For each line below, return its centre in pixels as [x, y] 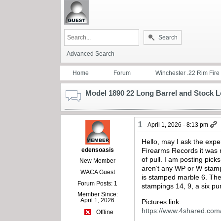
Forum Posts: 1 [98, 183]
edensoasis [97, 150]
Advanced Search [91, 54]
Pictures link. [162, 202]
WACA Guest [97, 172]
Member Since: [97, 194]
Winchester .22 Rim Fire [187, 73]
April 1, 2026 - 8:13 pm [178, 125]
